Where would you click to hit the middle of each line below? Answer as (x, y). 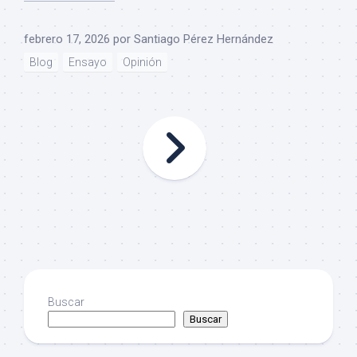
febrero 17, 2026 (67, 39)
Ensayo (88, 62)
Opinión (142, 62)
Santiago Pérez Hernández (204, 39)
